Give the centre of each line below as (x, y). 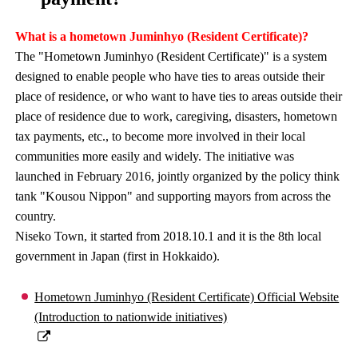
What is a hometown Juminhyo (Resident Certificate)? (162, 36)
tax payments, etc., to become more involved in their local (161, 136)
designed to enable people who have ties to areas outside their (170, 76)
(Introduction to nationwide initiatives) (131, 317)
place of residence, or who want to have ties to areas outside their (179, 96)
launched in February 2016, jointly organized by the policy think (178, 176)
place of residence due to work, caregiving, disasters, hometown (177, 116)
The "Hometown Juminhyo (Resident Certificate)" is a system (171, 56)
